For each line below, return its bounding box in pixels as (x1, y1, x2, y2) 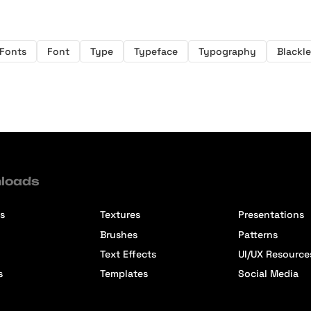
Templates (100, 267, 149, 280)
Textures (100, 208, 141, 221)
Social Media (238, 267, 299, 280)
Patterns (238, 228, 278, 241)
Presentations (238, 208, 305, 221)
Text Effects (100, 247, 157, 260)
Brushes (100, 228, 138, 241)
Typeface (134, 44, 178, 58)
